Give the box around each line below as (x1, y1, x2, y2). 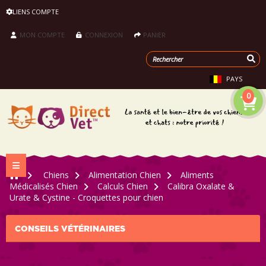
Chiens (43, 169, 69, 180)
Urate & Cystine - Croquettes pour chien (9, 191, 163, 203)
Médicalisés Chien (9, 180, 78, 192)
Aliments (180, 169, 214, 180)
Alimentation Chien (88, 169, 161, 180)
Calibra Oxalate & (167, 180, 235, 192)
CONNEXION (85, 30, 125, 39)
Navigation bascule (12, 159, 85, 170)
